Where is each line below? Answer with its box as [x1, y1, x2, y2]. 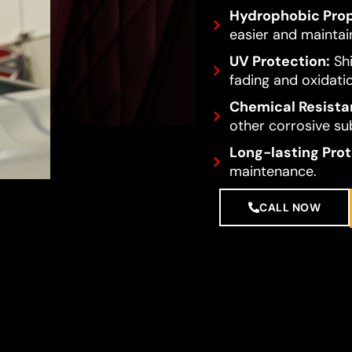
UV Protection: [229, 52, 330, 71]
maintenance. [229, 162, 317, 181]
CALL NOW [259, 200, 321, 214]
